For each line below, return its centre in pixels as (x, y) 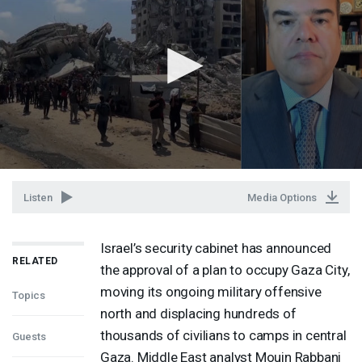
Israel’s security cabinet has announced (216, 248)
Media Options (282, 197)
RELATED (35, 261)
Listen (38, 197)
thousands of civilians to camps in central (223, 335)
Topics (29, 295)
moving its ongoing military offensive (211, 291)
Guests (29, 336)
